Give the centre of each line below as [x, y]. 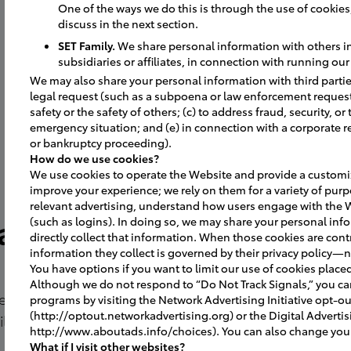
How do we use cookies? [94, 158]
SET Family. [87, 45]
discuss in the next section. [128, 24]
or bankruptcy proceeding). [101, 143]
